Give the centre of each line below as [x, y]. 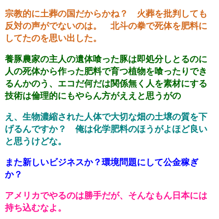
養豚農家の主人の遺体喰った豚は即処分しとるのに [106, 59]
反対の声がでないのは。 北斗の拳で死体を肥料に [106, 26]
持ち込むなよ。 [36, 208]
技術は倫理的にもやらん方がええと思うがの [93, 96]
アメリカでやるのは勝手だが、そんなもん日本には [106, 195]
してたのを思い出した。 [53, 38]
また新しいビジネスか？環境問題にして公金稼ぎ [102, 162]
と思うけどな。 [36, 141]
